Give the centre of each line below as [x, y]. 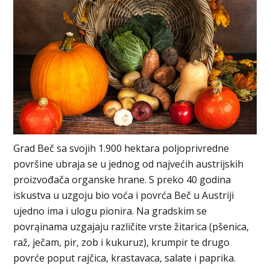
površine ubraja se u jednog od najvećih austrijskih [129, 164]
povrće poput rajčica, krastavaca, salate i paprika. [125, 258]
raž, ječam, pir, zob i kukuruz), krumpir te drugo [122, 242]
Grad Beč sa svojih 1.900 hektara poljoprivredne [121, 148]
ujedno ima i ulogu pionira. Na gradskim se [110, 211]
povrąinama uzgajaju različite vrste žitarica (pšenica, [131, 226]
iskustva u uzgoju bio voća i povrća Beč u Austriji [124, 195]
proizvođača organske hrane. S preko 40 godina [122, 179]
